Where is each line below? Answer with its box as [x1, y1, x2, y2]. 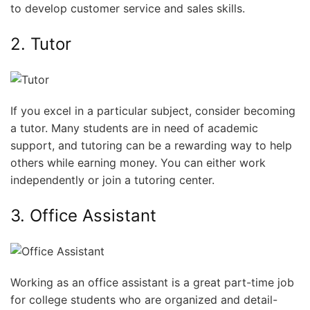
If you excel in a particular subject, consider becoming [10, 103, 295, 118]
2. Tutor [10, 34, 71, 54]
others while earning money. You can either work [10, 155, 266, 170]
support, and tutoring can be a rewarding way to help [10, 138, 292, 152]
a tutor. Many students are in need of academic [10, 120, 258, 135]
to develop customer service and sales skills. [10, 1, 245, 15]
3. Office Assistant [10, 205, 156, 226]
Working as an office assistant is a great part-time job [10, 275, 294, 289]
